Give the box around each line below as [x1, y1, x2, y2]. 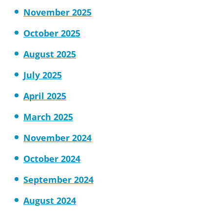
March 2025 [23, 111, 73, 123]
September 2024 [23, 174, 93, 185]
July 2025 [23, 69, 62, 81]
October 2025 [23, 27, 80, 39]
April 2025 [23, 90, 66, 102]
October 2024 [23, 153, 80, 164]
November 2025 [23, 6, 91, 18]
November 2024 [23, 132, 91, 144]
